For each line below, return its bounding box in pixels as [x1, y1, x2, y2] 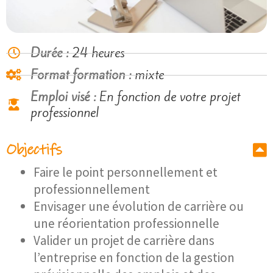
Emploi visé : [30, 88, 99, 106]
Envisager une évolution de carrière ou [34, 198, 244, 215]
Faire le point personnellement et [34, 164, 218, 181]
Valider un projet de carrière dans [34, 232, 214, 249]
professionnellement [34, 181, 150, 198]
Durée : [30, 44, 72, 62]
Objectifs [6, 141, 62, 160]
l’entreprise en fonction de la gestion [34, 249, 235, 266]
